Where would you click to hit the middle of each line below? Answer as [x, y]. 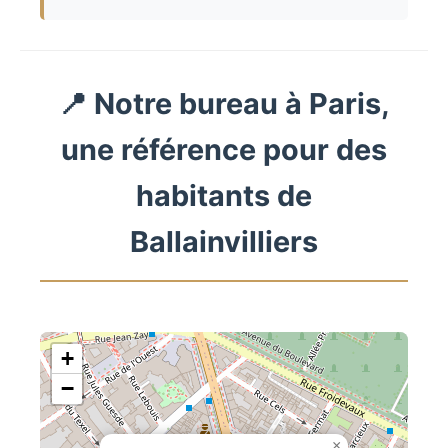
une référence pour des [224, 150]
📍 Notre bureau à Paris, [224, 104]
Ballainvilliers [224, 242]
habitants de [224, 196]
